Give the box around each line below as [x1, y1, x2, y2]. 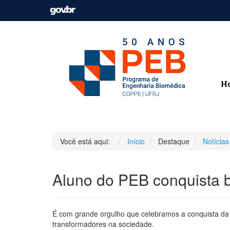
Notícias [203, 136, 229, 146]
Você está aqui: [60, 136, 114, 146]
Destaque [158, 136, 189, 146]
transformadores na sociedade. [52, 219, 154, 229]
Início [127, 136, 145, 146]
